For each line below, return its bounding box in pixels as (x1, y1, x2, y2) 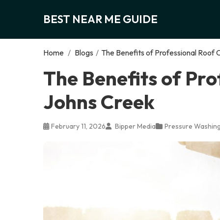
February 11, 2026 (51, 121, 106, 131)
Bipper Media (113, 121, 156, 131)
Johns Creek (43, 89, 155, 114)
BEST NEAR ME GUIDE (43, 12, 158, 26)
